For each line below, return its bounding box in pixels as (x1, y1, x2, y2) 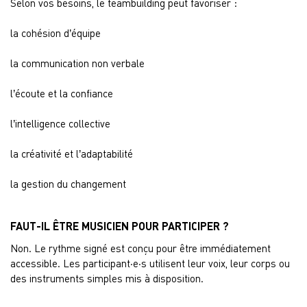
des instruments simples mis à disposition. (10, 272, 204, 284)
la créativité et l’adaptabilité (10, 147, 133, 160)
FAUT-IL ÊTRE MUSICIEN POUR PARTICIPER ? (10, 219, 229, 232)
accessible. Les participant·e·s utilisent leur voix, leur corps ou (10, 257, 290, 269)
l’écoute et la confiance (10, 87, 113, 99)
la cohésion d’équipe (10, 27, 101, 39)
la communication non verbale (10, 57, 145, 69)
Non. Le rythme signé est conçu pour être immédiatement (10, 242, 271, 254)
